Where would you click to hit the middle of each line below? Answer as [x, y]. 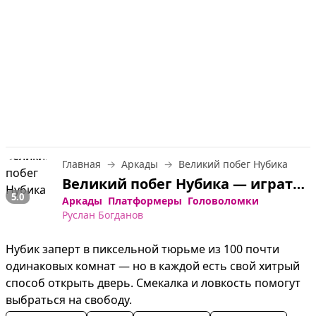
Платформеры [145, 200]
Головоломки [223, 200]
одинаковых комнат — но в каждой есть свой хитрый [153, 266]
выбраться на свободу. [69, 299]
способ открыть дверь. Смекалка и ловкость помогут [153, 282]
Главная [81, 164]
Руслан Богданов [103, 214]
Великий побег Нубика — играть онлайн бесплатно [299, 183]
